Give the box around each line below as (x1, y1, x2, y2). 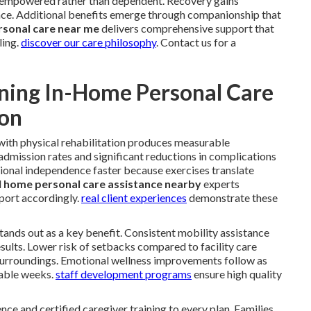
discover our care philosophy (21, 35, 156, 49)
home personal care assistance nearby (3, 176, 201, 190)
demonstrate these (187, 190, 278, 204)
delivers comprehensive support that (99, 21, 274, 35)
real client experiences (81, 190, 187, 204)
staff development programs (56, 267, 192, 280)
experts (201, 176, 239, 190)
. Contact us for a (156, 35, 236, 49)
